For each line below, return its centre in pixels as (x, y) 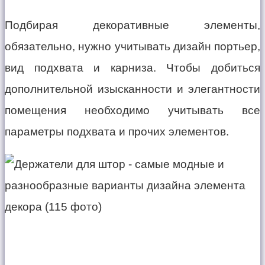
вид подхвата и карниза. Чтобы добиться (132, 68)
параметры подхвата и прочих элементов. (117, 132)
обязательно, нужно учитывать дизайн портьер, (132, 47)
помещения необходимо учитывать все (132, 111)
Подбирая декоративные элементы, (132, 25)
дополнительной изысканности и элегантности (132, 89)
